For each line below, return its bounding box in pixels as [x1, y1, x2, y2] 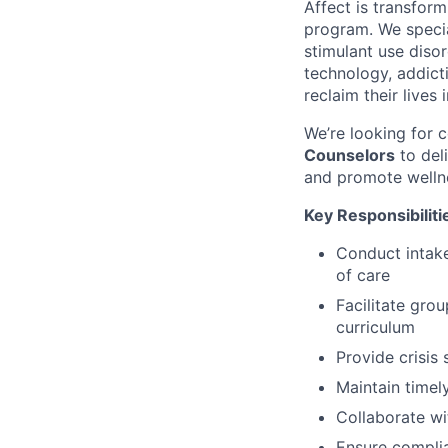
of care [336, 265, 390, 286]
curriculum [336, 317, 415, 338]
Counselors [304, 145, 395, 166]
